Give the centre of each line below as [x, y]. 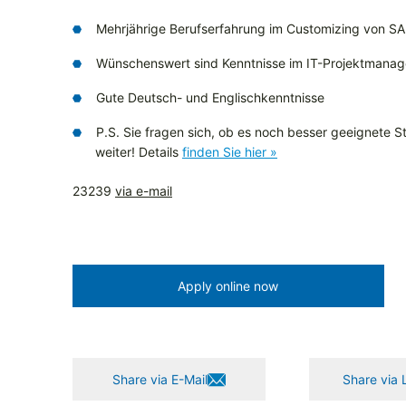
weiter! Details [139, 152]
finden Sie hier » [230, 152]
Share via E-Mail [160, 380]
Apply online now [228, 286]
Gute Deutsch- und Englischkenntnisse [210, 98]
